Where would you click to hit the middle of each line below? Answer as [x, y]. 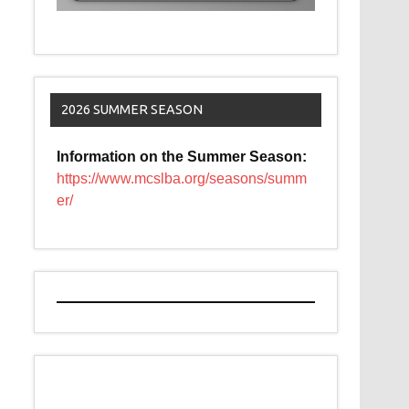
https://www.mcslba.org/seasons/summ [182, 179]
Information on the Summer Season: [182, 157]
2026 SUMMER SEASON [131, 110]
